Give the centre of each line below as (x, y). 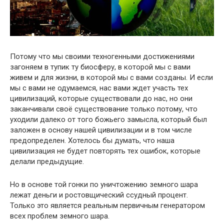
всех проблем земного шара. (60, 216)
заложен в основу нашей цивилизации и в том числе (101, 130)
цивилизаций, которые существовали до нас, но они (101, 99)
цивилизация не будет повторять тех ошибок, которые (105, 151)
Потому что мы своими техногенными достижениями (102, 57)
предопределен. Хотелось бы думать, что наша (92, 141)
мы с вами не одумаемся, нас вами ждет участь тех (99, 88)
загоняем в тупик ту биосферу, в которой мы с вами (100, 67)
